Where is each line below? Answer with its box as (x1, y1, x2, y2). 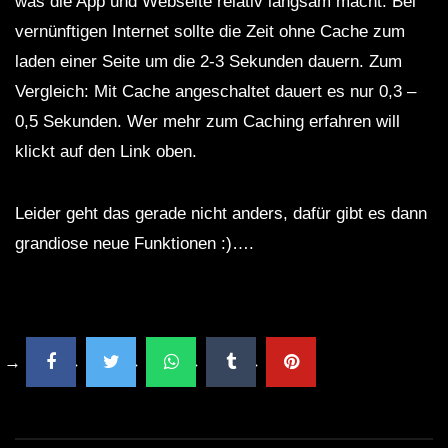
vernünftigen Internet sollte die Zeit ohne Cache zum (15, 22, 405, 42)
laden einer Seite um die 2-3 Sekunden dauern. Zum (15, 52, 402, 72)
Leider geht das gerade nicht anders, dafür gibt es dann (15, 204, 427, 224)
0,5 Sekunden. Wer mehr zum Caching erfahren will (15, 112, 400, 132)
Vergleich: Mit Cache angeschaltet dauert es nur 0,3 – (15, 82, 416, 102)
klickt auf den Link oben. (15, 142, 197, 162)
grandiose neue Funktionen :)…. (15, 234, 254, 254)
